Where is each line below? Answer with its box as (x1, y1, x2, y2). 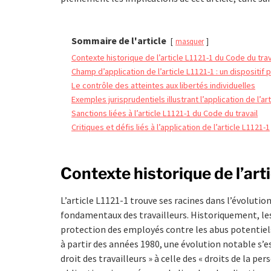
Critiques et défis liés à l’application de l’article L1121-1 (71, 121, 270, 132)
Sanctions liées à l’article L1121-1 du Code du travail (71, 107, 258, 119)
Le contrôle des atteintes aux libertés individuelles (71, 79, 255, 91)
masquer (175, 36, 204, 46)
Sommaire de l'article (71, 34, 166, 47)
